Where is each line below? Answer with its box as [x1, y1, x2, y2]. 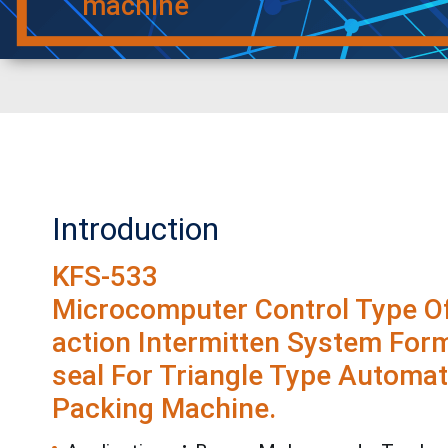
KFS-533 [52, 260, 158, 294]
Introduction [52, 210, 219, 249]
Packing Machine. [52, 392, 276, 426]
